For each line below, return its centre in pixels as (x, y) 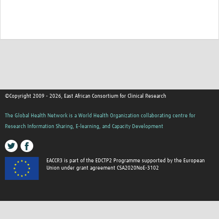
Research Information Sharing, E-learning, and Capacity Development (84, 127)
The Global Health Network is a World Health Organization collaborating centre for (100, 116)
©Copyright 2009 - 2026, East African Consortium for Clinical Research (86, 96)
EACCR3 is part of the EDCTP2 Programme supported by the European (126, 161)
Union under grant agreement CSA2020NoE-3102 (103, 168)
